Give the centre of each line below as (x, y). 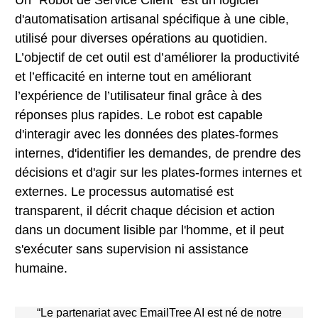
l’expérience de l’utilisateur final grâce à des (138, 96)
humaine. (41, 268)
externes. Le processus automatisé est (124, 192)
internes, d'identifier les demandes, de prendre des (158, 153)
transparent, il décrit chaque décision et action (145, 211)
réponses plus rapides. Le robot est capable (139, 115)
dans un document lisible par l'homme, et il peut (149, 230)
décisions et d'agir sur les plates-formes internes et (158, 172)
